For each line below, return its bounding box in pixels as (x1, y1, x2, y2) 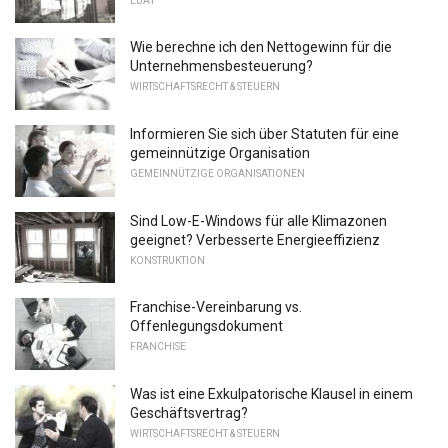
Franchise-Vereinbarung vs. (130, 299, 302, 316)
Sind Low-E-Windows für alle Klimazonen (130, 212, 387, 229)
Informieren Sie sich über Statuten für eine (130, 125, 399, 142)
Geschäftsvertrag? (130, 404, 248, 421)
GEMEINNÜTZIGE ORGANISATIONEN (130, 167, 305, 179)
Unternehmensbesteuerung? (130, 58, 313, 75)
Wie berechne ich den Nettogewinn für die (130, 39, 392, 56)
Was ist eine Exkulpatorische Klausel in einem (130, 385, 413, 402)
